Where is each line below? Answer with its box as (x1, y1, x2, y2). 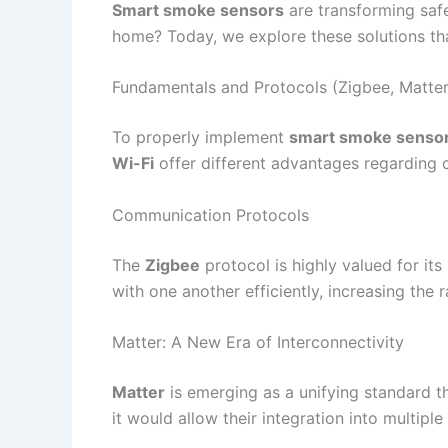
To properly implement (112, 127, 289, 148)
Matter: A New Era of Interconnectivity (112, 332, 404, 353)
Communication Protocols (112, 204, 309, 225)
